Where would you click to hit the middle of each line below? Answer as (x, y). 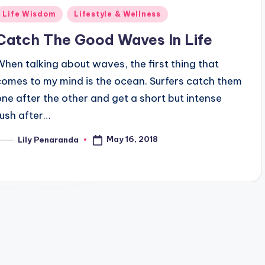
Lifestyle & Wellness (117, 14)
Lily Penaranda (49, 139)
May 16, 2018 (132, 139)
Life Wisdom (29, 14)
